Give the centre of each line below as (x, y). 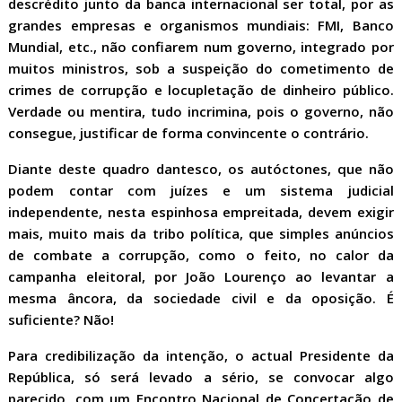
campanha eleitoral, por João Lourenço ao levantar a (201, 276)
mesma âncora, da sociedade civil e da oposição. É (201, 298)
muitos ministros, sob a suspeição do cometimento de (201, 68)
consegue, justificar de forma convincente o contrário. (189, 133)
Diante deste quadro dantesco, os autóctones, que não (201, 169)
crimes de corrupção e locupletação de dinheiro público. (201, 90)
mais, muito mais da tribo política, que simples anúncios (201, 233)
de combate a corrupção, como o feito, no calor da (201, 255)
